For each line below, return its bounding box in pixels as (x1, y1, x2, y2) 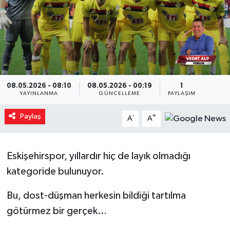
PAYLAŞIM (167, 90, 196, 96)
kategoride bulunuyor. (6, 166, 104, 177)
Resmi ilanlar (27, 40, 81, 49)
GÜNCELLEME (99, 90, 141, 96)
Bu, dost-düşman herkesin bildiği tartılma (6, 190, 186, 201)
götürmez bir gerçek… (6, 205, 107, 216)
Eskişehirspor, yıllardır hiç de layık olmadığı (6, 150, 190, 161)
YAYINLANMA (20, 90, 59, 96)
